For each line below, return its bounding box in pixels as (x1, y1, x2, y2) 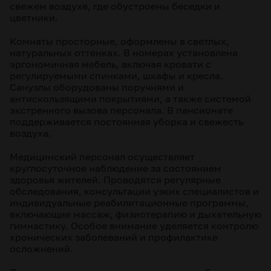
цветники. (10, 11, 58, 24)
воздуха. (10, 127, 51, 139)
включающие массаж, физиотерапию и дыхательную (10, 208, 261, 220)
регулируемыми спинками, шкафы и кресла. (10, 70, 223, 82)
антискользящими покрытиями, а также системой (10, 93, 251, 105)
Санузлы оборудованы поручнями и (10, 81, 184, 93)
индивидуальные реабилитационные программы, (10, 197, 249, 209)
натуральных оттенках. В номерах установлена (10, 47, 238, 59)
